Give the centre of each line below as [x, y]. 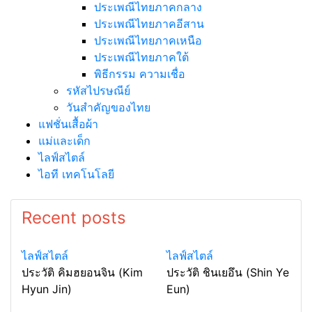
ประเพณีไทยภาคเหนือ [148, 40]
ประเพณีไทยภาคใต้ [141, 57]
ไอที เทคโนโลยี [76, 174]
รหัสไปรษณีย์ [98, 90]
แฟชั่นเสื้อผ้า [68, 124]
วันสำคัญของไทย [108, 107]
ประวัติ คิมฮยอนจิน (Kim [82, 272]
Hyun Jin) [47, 289]
